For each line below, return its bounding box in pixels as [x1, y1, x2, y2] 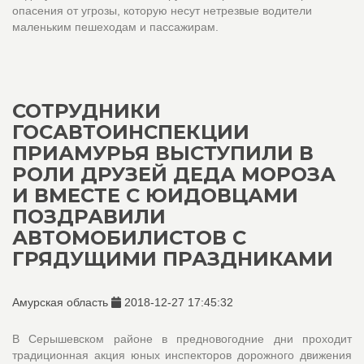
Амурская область [12, 296, 111, 309]
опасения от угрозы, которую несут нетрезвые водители [12, 4, 312, 17]
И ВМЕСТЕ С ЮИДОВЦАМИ [12, 184, 298, 207]
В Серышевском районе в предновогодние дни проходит [12, 332, 352, 345]
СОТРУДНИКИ [12, 99, 161, 123]
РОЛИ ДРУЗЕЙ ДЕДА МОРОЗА [12, 162, 336, 186]
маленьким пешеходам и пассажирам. [12, 20, 219, 33]
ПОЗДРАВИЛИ [12, 205, 166, 228]
